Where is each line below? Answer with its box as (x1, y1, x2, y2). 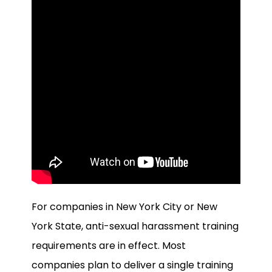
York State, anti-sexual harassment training (32, 219, 239, 234)
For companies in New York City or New (32, 200, 217, 214)
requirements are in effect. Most (32, 239, 186, 253)
